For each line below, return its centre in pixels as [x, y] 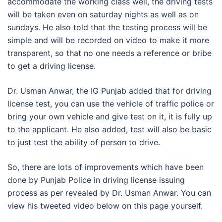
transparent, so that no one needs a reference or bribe [110, 53]
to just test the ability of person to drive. [84, 142]
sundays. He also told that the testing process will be [107, 28]
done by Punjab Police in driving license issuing [96, 180]
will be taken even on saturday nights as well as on [103, 15]
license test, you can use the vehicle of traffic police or [111, 104]
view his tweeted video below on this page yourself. [105, 206]
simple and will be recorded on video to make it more [108, 40]
